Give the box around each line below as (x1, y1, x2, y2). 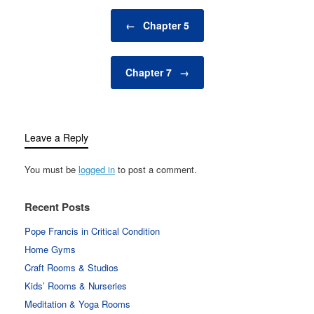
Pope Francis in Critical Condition (25, 224, 160, 238)
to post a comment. (115, 162, 197, 176)
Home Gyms (25, 242, 76, 256)
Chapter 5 (139, 18, 189, 32)
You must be (25, 162, 78, 176)
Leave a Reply (25, 130, 88, 144)
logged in (78, 162, 115, 176)
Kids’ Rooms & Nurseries (25, 278, 127, 292)
